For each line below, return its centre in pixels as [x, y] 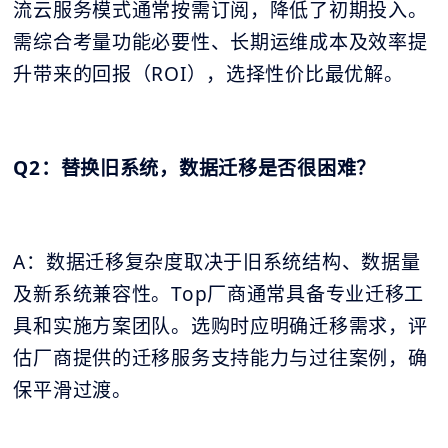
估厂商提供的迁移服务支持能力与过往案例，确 [220, 358]
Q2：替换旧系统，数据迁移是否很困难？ [195, 168]
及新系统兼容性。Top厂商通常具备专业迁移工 [219, 294]
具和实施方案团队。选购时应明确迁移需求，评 [220, 326]
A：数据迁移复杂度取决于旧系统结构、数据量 [217, 262]
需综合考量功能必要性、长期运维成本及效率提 [220, 42]
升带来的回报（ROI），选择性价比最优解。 [208, 74]
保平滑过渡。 [72, 390]
